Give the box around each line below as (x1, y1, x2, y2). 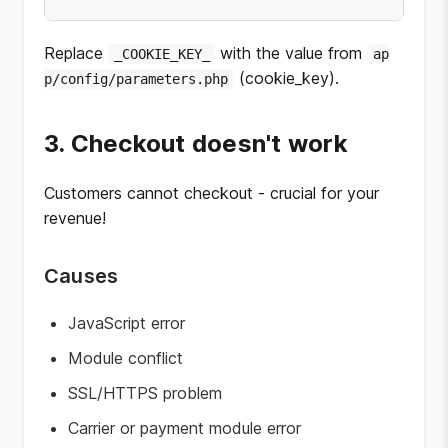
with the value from (215, 43, 368, 63)
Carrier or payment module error (68, 418, 301, 438)
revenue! (44, 208, 106, 228)
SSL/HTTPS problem (68, 383, 222, 403)
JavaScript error (68, 313, 185, 333)
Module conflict (68, 348, 183, 368)
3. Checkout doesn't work (44, 129, 348, 158)
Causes (44, 264, 119, 288)
